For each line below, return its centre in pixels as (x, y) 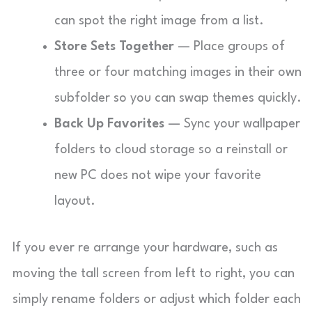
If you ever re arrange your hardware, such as (145, 248)
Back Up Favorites (109, 124)
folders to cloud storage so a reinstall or (171, 150)
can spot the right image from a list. (159, 21)
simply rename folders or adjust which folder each (157, 299)
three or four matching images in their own (178, 72)
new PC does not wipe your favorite (158, 175)
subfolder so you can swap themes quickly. (178, 98)
